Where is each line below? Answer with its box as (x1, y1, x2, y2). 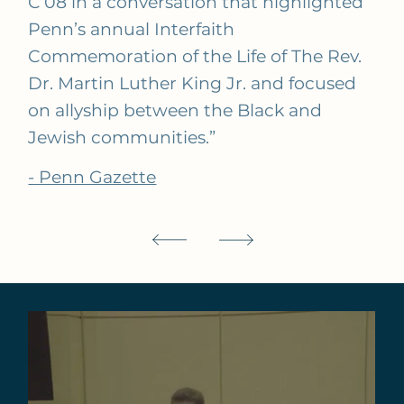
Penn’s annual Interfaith (28, 19, 235, 40)
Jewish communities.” (28, 127, 216, 148)
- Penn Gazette (28, 166, 157, 188)
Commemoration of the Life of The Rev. (28, 46, 363, 67)
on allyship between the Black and (28, 100, 323, 121)
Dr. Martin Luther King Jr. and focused (28, 73, 357, 94)
